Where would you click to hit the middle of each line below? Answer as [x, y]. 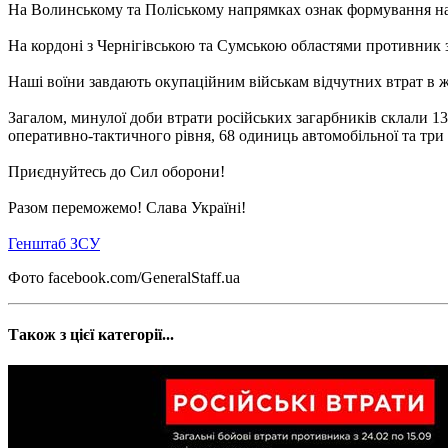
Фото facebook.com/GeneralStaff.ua [124, 277]
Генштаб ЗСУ [54, 243]
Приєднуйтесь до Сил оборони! [116, 171]
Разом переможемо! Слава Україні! [127, 207]
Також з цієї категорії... [91, 335]
